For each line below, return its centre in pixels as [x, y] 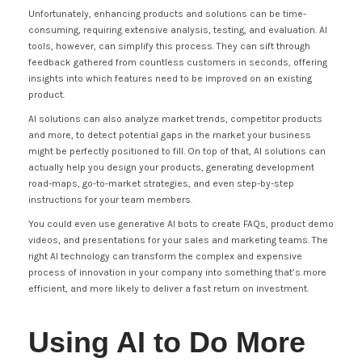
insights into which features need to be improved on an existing [170, 78]
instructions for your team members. [110, 200]
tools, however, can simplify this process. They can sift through [169, 46]
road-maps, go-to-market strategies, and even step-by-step [161, 183]
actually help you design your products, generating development [171, 167]
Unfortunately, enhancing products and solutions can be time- [167, 14]
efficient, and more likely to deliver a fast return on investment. [168, 288]
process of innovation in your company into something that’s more [177, 272]
